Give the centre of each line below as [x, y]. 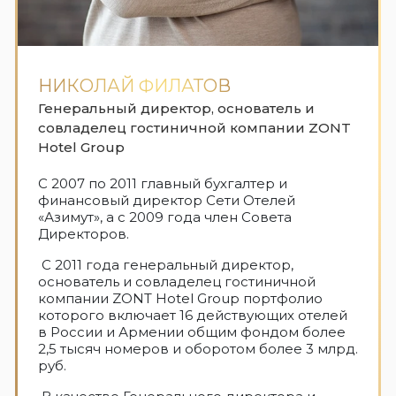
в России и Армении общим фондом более [192, 332]
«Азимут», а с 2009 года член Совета [165, 217]
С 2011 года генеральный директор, [166, 265]
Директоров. [84, 234]
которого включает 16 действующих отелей [193, 316]
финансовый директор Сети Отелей [167, 201]
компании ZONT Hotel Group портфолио [180, 299]
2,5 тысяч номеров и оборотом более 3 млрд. [198, 349]
